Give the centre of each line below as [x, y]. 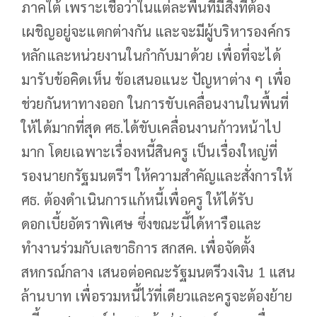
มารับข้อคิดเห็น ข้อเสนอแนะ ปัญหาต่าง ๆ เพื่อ [156, 79]
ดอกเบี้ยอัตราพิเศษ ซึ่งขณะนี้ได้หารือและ [142, 223]
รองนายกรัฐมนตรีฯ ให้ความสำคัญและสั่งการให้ [157, 175]
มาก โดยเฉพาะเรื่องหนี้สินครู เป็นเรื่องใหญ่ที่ [150, 151]
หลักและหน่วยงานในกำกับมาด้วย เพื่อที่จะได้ [151, 55]
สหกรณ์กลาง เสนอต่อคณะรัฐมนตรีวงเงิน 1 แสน [158, 271]
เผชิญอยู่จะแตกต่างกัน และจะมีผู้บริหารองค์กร [156, 31]
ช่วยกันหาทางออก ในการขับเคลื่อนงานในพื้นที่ [155, 103]
